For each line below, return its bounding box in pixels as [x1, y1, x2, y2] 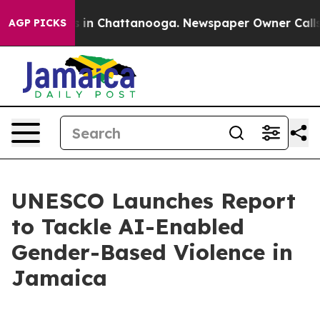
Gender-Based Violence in [11, 239, 293, 266]
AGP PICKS [9, 16, 66, 29]
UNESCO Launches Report [11, 187, 296, 214]
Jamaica [11, 264, 107, 291]
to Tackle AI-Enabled [11, 213, 244, 240]
